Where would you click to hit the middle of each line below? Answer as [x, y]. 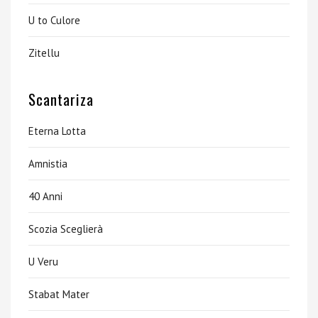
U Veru [43, 262]
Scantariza [61, 99]
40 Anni [45, 196]
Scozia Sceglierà [66, 229]
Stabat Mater [59, 294]
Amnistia [48, 164]
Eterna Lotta [57, 131]
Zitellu [44, 53]
